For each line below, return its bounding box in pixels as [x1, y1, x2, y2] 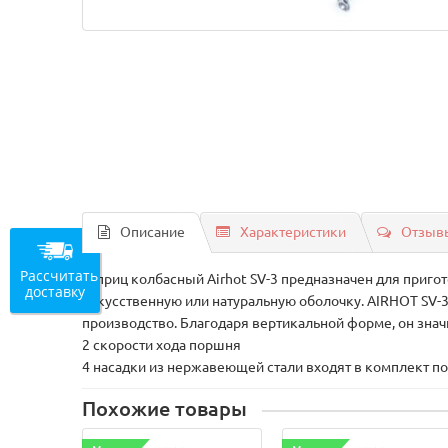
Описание [120, 224, 186, 240]
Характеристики [240, 224, 347, 240]
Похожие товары [82, 398, 248, 420]
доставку [25, 281, 85, 301]
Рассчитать [20, 265, 98, 285]
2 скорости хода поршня [82, 337, 242, 353]
